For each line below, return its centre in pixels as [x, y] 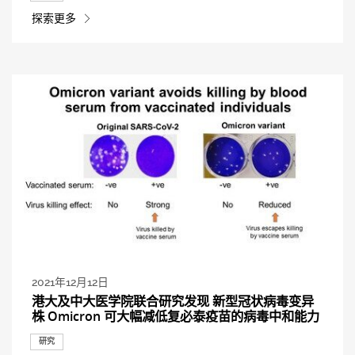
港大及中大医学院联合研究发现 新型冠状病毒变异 [172, 301]
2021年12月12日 [70, 282]
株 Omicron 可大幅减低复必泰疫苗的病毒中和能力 [175, 316]
